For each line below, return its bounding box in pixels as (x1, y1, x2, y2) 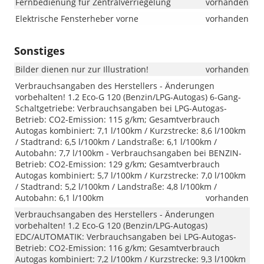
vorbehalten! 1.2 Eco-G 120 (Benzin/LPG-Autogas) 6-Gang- (15, 91, 241, 103)
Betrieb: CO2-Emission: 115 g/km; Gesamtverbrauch (15, 114, 220, 126)
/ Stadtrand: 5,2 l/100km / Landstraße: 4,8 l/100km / (15, 181, 217, 193)
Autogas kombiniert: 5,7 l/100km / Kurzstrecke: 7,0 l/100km (15, 170, 246, 181)
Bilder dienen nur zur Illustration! (15, 64, 148, 75)
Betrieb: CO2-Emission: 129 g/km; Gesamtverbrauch (15, 159, 220, 170)
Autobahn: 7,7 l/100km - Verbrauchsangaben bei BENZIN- (15, 147, 242, 159)
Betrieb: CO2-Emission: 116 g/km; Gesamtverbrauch (15, 242, 220, 254)
